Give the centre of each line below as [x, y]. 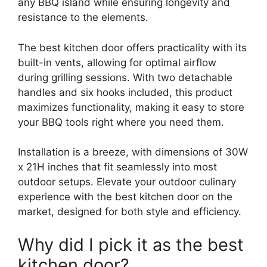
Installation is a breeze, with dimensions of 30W [133, 152]
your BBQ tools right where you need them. [121, 122]
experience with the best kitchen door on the [125, 197]
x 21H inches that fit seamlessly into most [117, 167]
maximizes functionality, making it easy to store [131, 107]
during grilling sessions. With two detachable [125, 77]
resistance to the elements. [83, 18]
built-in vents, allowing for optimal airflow [117, 62]
